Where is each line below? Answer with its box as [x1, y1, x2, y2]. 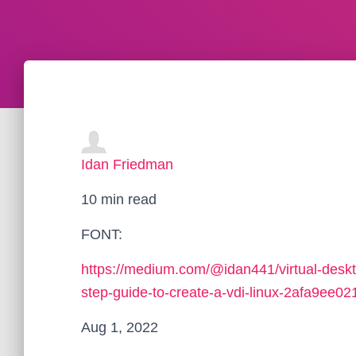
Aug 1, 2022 [81, 319, 158, 335]
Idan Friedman [81, 157, 173, 172]
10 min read [81, 192, 157, 207]
